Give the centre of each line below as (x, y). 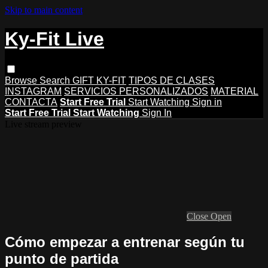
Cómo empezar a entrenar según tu (125, 242)
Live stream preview (43, 124)
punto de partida (62, 258)
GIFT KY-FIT (99, 80)
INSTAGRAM (33, 91)
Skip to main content (44, 10)
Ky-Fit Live (54, 39)
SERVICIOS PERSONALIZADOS (136, 91)
